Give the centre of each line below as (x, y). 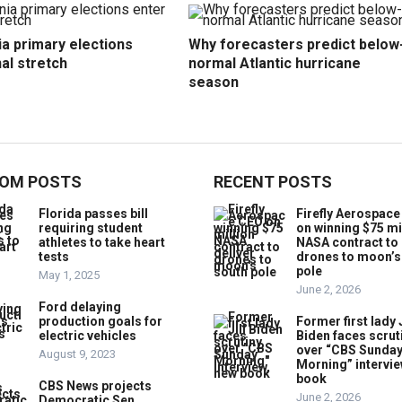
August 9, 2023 (77, 354)
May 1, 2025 (69, 275)
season (214, 82)
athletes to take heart (102, 242)
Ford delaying (80, 307)
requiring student (91, 228)
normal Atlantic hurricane (275, 63)
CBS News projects (95, 386)
